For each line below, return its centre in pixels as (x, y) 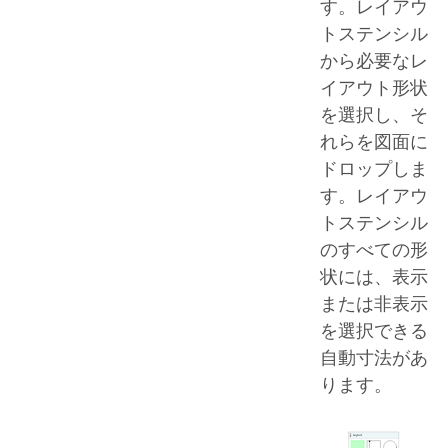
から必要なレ (374, 60)
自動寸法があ (374, 357)
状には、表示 (374, 276)
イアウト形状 (374, 87)
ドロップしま (374, 168)
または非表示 (374, 303)
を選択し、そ (374, 114)
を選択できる (374, 330)
